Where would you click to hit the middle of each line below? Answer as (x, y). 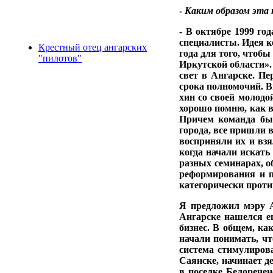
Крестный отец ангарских (93, 47)
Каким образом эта (228, 11)
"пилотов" (60, 58)
